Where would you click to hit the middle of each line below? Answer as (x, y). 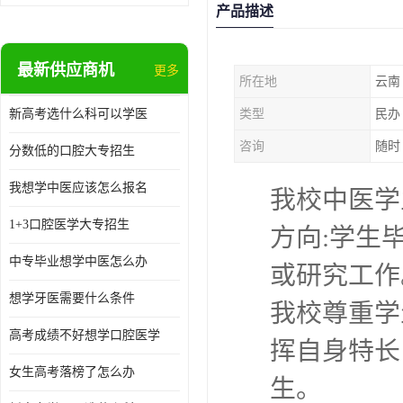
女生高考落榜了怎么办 (72, 372)
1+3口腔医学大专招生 (69, 224)
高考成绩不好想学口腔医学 (85, 335)
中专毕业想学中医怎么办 (78, 261)
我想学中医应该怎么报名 (78, 188)
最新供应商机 (66, 70)
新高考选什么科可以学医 (78, 114)
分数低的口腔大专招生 (72, 151)
